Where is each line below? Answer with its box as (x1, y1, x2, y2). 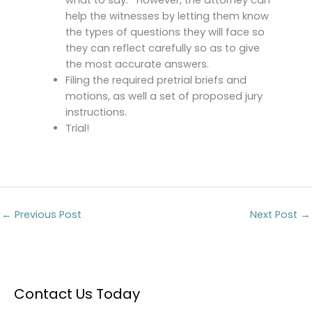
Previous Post (12, 207, 81, 221)
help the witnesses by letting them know (65, 8, 269, 23)
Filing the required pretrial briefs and (65, 72, 247, 87)
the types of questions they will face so (65, 24, 265, 39)
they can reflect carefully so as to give (65, 40, 260, 55)
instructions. (65, 104, 127, 119)
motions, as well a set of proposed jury (65, 88, 263, 103)
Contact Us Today (14, 283, 140, 304)
